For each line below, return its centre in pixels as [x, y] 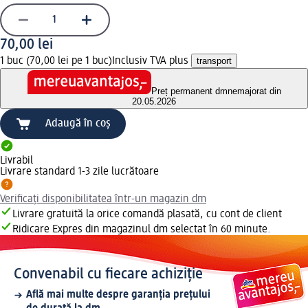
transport [214, 60]
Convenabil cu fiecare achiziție [108, 275]
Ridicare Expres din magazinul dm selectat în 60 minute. [142, 230]
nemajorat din [254, 91]
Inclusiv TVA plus [152, 61]
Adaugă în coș [78, 124]
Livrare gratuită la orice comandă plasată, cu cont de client [147, 215]
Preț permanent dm [189, 91]
